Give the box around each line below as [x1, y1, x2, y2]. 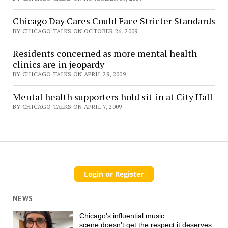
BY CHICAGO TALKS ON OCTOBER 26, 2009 [12, 26, 138, 35]
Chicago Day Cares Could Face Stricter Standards [12, 14, 215, 27]
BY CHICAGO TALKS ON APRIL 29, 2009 [12, 70, 126, 78]
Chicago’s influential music [79, 212, 165, 220]
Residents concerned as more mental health [12, 47, 197, 60]
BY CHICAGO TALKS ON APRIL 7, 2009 [12, 102, 122, 110]
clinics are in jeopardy [12, 58, 104, 70]
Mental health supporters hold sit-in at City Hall [12, 90, 213, 103]
